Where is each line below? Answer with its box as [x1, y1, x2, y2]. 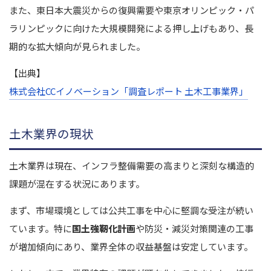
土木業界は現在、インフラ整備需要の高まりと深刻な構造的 [9, 159, 254, 172]
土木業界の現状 [9, 125, 94, 143]
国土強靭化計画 [72, 222, 135, 235]
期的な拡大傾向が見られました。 [9, 40, 145, 53]
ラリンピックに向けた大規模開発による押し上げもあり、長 [9, 22, 253, 35]
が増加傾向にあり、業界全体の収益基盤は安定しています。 [9, 240, 253, 253]
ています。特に [9, 222, 72, 235]
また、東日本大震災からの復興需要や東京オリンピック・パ [9, 4, 254, 17]
